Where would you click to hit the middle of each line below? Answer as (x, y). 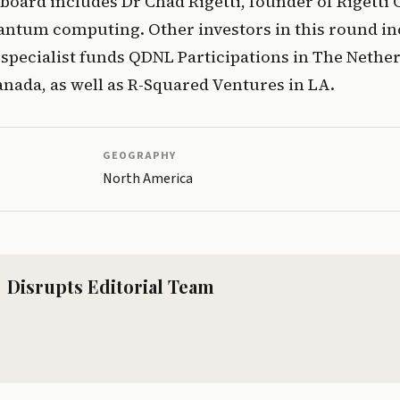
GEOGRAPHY (139, 156)
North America (147, 179)
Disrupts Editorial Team (111, 287)
